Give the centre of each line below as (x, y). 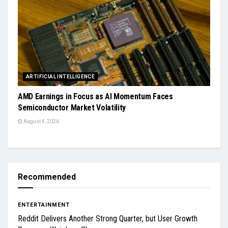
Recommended (47, 177)
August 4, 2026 (41, 122)
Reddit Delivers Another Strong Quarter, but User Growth (108, 219)
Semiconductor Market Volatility (72, 108)
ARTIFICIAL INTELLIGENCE (61, 77)
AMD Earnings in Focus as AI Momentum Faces (95, 97)
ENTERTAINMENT (44, 205)
